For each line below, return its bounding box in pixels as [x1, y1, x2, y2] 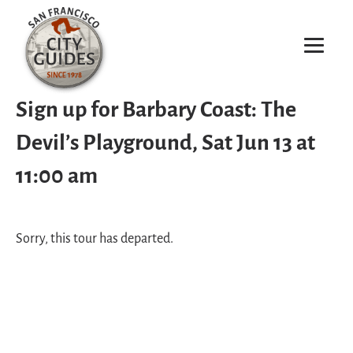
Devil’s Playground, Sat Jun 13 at [16, 132, 315, 155]
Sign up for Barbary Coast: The [16, 99, 296, 122]
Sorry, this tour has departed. [16, 232, 173, 247]
